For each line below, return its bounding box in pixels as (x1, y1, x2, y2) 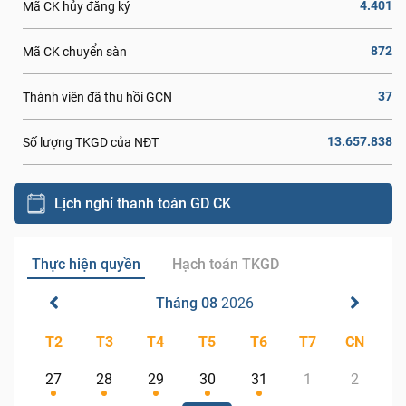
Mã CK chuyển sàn (23, 43, 127, 59)
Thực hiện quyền (32, 256, 140, 273)
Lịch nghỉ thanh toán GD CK (54, 194, 231, 212)
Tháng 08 (156, 295, 217, 312)
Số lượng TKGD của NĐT (23, 134, 159, 150)
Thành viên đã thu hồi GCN (23, 89, 172, 104)
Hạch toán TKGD (172, 256, 280, 273)
